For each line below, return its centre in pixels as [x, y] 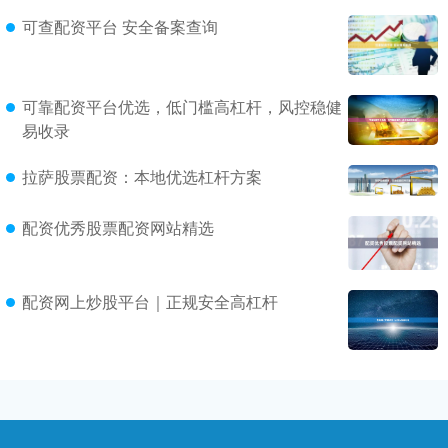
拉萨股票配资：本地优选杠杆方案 [142, 177]
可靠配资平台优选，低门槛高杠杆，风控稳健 [182, 106]
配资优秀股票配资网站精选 [118, 228]
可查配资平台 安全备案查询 [120, 27]
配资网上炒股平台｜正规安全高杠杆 [150, 302]
